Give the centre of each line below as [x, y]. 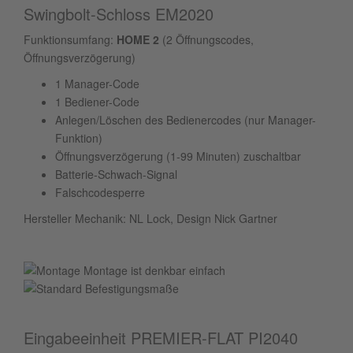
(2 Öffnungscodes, [206, 39]
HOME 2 [138, 39]
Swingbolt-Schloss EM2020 [119, 14]
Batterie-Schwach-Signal [116, 174]
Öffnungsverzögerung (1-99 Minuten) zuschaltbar [178, 156]
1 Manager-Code [97, 84]
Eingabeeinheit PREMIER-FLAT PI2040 [161, 338]
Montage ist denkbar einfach [153, 270]
